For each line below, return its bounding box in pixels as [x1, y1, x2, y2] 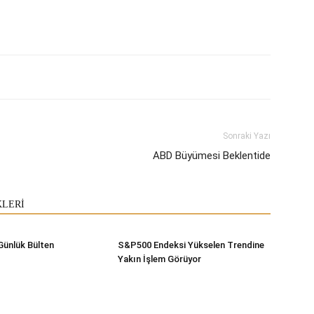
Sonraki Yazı [223, 130, 271, 141]
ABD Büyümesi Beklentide [153, 149, 271, 162]
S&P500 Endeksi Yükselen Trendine [118, 239, 264, 250]
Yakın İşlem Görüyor [118, 253, 201, 264]
